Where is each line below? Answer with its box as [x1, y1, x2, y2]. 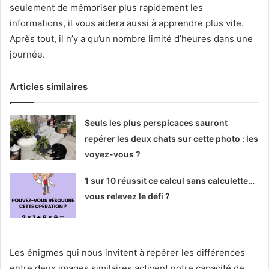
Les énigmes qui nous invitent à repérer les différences [10, 246, 245, 258]
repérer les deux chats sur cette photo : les [85, 133, 259, 144]
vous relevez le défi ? [85, 190, 171, 201]
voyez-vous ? [85, 148, 141, 159]
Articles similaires [10, 80, 88, 92]
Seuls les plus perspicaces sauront [85, 117, 228, 128]
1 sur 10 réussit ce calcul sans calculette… [85, 175, 255, 186]
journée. [10, 48, 45, 60]
